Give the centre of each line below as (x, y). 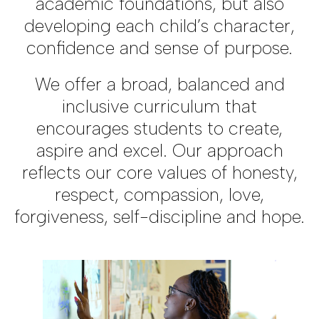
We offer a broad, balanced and (159, 84)
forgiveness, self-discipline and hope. (159, 216)
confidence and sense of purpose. (159, 48)
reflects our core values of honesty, (159, 172)
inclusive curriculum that (159, 106)
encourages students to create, (159, 128)
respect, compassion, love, (159, 194)
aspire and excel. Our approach (159, 150)
